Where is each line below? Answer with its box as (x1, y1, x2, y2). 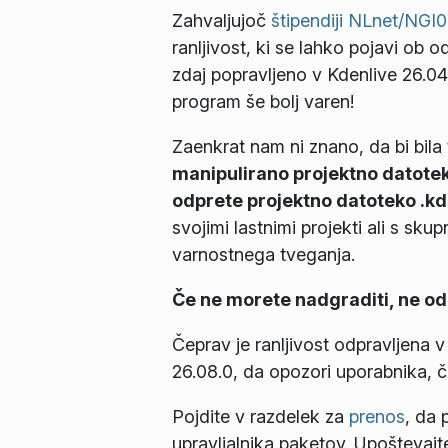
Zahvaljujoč (172, 10, 271, 32)
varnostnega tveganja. (172, 244, 355, 266)
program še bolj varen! (172, 91, 354, 113)
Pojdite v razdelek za (172, 406, 349, 428)
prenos (349, 406, 405, 428)
